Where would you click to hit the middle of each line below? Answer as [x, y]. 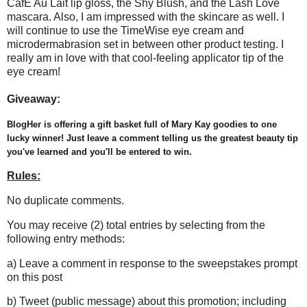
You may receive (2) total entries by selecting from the [136, 225]
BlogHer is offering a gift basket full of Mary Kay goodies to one [142, 125]
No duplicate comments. [65, 200]
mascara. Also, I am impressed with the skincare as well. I [146, 17]
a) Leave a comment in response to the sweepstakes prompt [152, 263]
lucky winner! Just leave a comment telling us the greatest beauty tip [152, 138]
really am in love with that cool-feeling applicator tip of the [145, 58]
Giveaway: [34, 99]
